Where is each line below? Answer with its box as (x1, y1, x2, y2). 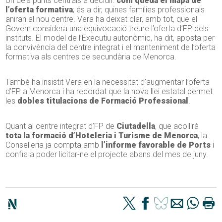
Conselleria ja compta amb (5, 140, 100, 150)
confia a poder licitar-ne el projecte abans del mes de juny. (5, 150, 209, 160)
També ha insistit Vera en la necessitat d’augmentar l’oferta (5, 77, 210, 87)
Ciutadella (116, 121, 156, 131)
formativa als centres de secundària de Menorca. (5, 52, 177, 62)
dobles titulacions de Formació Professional (17, 96, 189, 106)
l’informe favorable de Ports (99, 140, 211, 150)
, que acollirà (155, 121, 199, 131)
